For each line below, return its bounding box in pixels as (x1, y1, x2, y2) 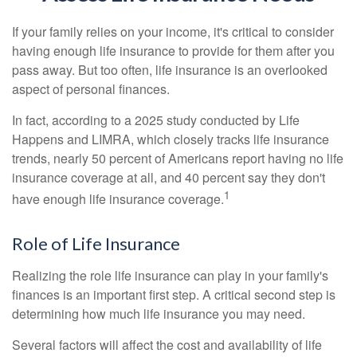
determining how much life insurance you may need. (12, 304, 305, 324)
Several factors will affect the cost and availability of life (12, 335, 322, 355)
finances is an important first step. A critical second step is (12, 285, 335, 304)
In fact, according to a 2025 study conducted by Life (12, 111, 300, 129)
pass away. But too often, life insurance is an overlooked (12, 61, 328, 79)
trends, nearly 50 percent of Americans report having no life (12, 149, 343, 167)
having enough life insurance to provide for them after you (12, 41, 335, 60)
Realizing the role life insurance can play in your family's (12, 266, 328, 285)
